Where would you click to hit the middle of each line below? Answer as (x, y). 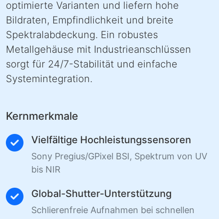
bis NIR (46, 170)
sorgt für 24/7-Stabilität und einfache (92, 64)
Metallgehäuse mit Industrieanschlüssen (99, 50)
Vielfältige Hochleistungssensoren (111, 140)
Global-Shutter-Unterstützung (101, 194)
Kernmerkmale (42, 116)
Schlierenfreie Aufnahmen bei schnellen (113, 210)
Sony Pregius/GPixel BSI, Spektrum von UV (119, 156)
